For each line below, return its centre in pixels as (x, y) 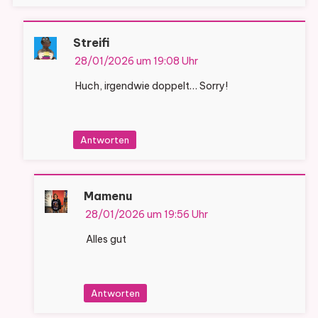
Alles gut (106, 240)
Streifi (91, 43)
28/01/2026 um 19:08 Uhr (136, 61)
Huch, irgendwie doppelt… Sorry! (151, 86)
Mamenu (108, 196)
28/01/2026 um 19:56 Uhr (146, 215)
